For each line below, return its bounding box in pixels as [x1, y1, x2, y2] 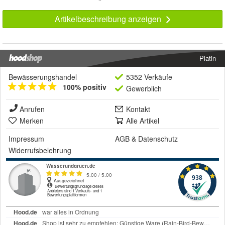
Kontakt [126, 104, 150, 115]
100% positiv [63, 82, 106, 92]
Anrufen [20, 104, 45, 115]
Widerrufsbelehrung [9, 145, 71, 156]
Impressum [9, 134, 44, 144]
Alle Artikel [126, 116, 159, 126]
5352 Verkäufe [126, 72, 172, 82]
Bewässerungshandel [9, 72, 77, 82]
